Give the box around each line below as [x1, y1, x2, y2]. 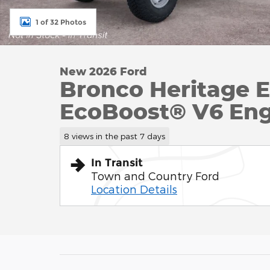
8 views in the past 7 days [63, 130, 165, 141]
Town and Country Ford [91, 169, 219, 182]
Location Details [91, 182, 177, 195]
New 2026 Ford [60, 64, 147, 78]
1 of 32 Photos [36, 17, 86, 27]
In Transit [91, 155, 143, 169]
